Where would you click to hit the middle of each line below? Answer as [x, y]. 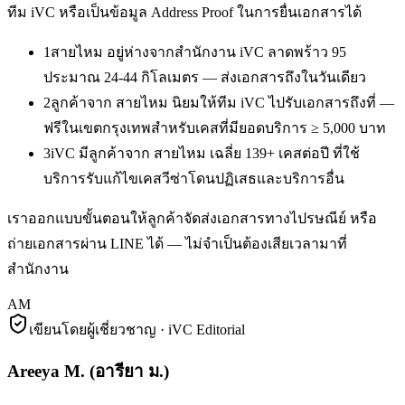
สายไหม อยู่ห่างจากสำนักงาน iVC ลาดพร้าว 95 [198, 52]
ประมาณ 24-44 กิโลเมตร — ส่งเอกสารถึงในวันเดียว [205, 78]
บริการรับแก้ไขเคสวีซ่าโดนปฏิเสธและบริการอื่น [194, 179]
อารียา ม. [129, 372]
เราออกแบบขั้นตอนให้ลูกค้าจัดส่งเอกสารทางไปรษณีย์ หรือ [192, 219]
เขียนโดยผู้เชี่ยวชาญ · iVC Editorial [137, 330]
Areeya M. [46, 372]
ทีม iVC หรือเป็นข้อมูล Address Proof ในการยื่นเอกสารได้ [184, 13]
